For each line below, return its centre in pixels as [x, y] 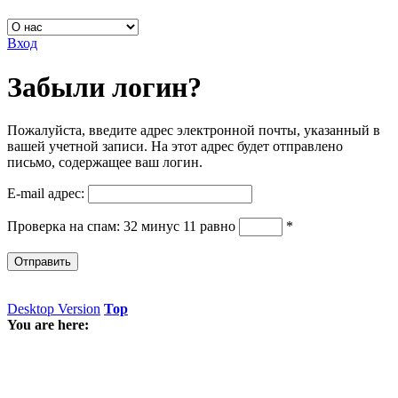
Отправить [43, 262]
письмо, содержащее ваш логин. [105, 163]
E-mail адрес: [46, 194]
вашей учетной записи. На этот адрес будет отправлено [175, 147]
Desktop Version [54, 309]
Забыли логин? [104, 87]
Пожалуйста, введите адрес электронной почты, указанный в [194, 131]
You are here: [48, 325]
